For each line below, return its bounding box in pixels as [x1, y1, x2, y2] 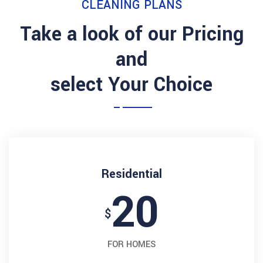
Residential [101, 166, 162, 183]
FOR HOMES [107, 238, 156, 251]
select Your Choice [50, 71, 213, 99]
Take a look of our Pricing [19, 21, 244, 48]
